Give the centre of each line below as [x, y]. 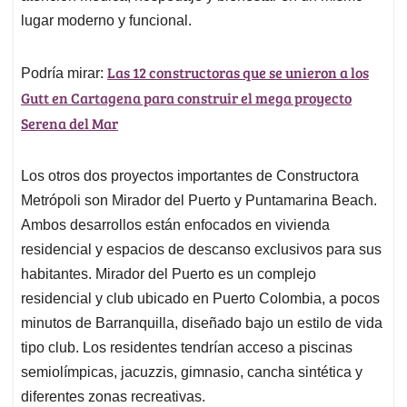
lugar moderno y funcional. [106, 20]
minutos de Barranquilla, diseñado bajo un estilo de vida [202, 323]
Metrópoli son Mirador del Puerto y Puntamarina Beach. [199, 200]
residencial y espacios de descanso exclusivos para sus [201, 249]
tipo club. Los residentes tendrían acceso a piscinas [187, 347]
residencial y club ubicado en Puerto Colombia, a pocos [200, 298]
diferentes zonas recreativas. [113, 396]
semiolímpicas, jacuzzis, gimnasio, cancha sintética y [192, 372]
